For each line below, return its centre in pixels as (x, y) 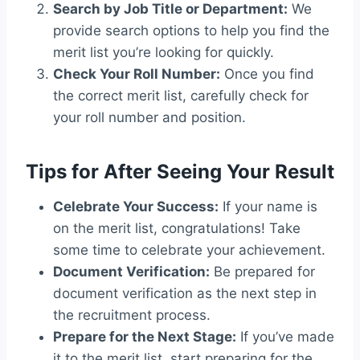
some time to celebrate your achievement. (189, 250)
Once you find (267, 74)
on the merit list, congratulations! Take (177, 229)
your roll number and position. (149, 118)
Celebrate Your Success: (136, 207)
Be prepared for (262, 272)
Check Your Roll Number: (137, 74)
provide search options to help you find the (191, 31)
